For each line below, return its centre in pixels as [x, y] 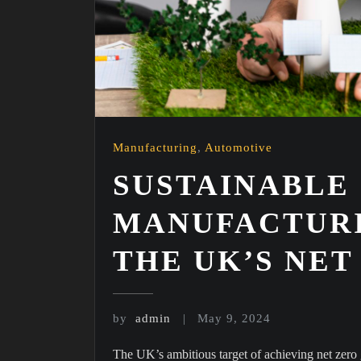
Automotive [239, 148]
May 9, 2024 [234, 318]
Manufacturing [155, 148]
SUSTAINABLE [231, 185]
